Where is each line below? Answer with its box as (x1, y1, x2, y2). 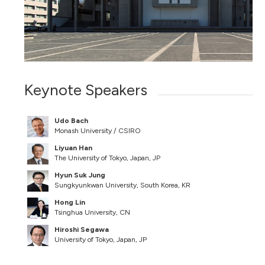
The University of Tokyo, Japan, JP (54, 153, 161, 162)
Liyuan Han (54, 143, 93, 152)
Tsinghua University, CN (54, 208, 131, 216)
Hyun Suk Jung (54, 170, 106, 179)
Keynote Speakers (24, 80, 148, 99)
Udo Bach (54, 116, 89, 125)
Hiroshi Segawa (54, 225, 109, 234)
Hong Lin (54, 198, 86, 206)
